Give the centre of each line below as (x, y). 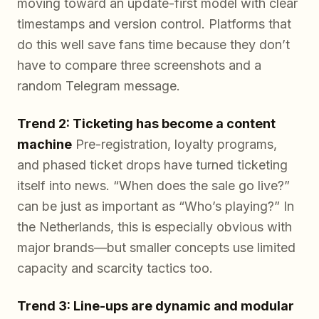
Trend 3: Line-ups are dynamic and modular (156, 305)
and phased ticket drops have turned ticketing (152, 164)
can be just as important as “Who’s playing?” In (156, 206)
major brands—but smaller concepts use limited (156, 247)
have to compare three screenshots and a (139, 65)
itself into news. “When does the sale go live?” (153, 185)
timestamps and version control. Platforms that (154, 23)
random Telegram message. (99, 85)
